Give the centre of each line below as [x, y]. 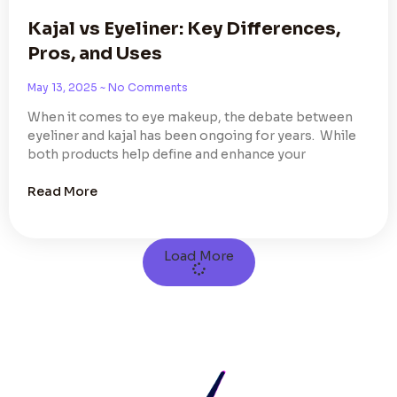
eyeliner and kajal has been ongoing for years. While [192, 136]
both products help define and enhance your [167, 155]
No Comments [147, 88]
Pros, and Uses [95, 54]
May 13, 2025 [64, 88]
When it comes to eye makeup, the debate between [190, 117]
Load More [198, 256]
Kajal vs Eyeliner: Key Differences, [184, 29]
